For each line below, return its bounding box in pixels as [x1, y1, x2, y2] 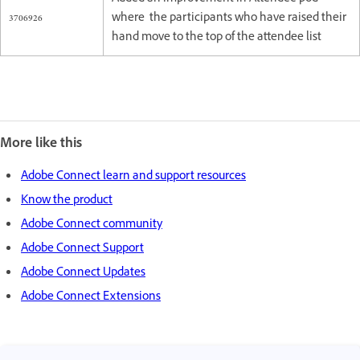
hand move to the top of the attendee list [112, 28, 324, 47]
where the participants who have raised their [112, 9, 346, 28]
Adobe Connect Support [21, 239, 144, 259]
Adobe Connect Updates [21, 264, 145, 283]
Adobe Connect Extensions [21, 288, 161, 307]
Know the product [21, 191, 112, 211]
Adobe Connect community [21, 215, 162, 235]
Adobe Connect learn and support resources [21, 167, 246, 186]
